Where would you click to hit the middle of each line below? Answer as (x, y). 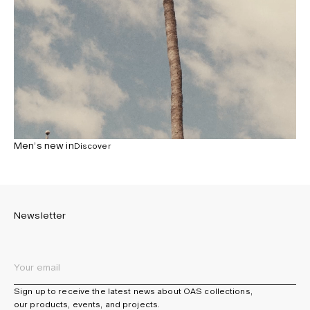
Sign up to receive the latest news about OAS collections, (133, 291)
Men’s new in (44, 146)
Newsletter (40, 216)
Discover (92, 146)
